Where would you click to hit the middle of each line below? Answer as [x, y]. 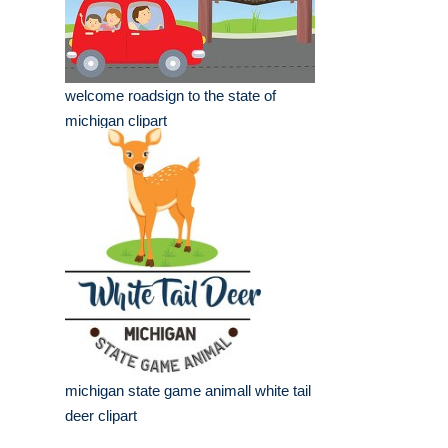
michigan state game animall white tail [188, 391]
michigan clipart [116, 121]
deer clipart [101, 416]
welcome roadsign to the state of [170, 96]
